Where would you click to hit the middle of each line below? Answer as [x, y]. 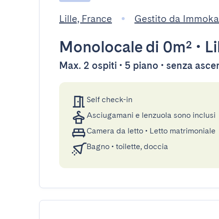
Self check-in [109, 99]
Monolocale [101, 47]
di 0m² [167, 47]
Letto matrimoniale [183, 131]
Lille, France [86, 19]
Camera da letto [115, 131]
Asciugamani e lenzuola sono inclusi [151, 115]
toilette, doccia [142, 146]
